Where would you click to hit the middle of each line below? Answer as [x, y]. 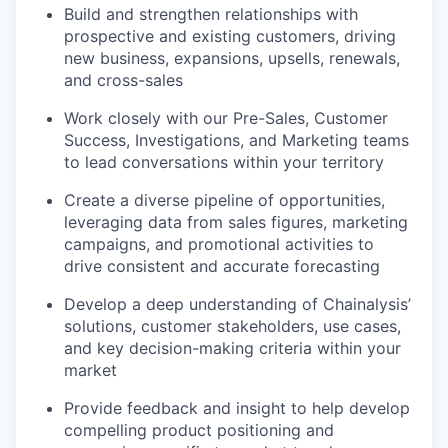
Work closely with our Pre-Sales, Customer [226, 118]
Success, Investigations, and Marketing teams [236, 140]
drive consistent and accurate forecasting [222, 266]
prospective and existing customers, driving [230, 36]
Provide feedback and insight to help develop [237, 408]
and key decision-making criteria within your [232, 348]
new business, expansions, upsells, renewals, [232, 58]
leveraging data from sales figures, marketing [236, 222]
